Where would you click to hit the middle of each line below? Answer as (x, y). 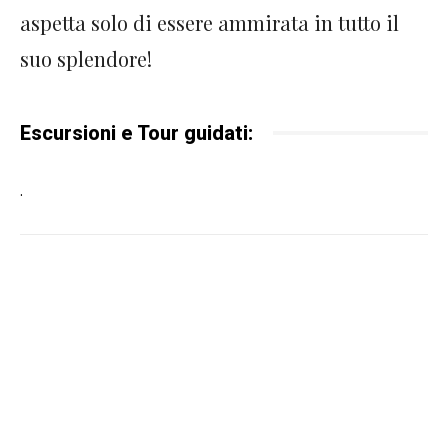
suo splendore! (86, 58)
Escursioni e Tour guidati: (136, 132)
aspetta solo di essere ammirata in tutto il (209, 22)
